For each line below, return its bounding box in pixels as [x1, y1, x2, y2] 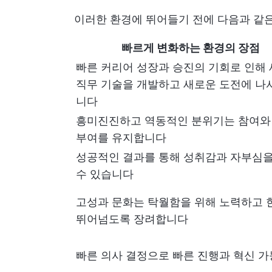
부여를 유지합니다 [76, 131, 166, 144]
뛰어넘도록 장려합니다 [76, 212, 188, 225]
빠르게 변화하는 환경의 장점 [121, 41, 260, 54]
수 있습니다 [76, 168, 134, 180]
